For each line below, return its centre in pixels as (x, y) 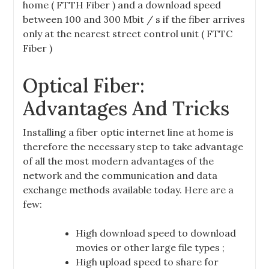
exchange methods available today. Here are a (128, 190)
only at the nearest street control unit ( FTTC (128, 34)
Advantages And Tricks (126, 108)
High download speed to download (156, 233)
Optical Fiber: (84, 86)
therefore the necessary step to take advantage (133, 147)
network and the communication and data (120, 175)
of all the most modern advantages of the (119, 161)
